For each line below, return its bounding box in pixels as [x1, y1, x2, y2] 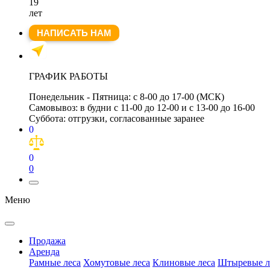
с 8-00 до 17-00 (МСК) [133, 91, 224, 102]
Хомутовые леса [83, 257, 150, 268]
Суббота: [29, 113, 66, 124]
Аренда [29, 246, 60, 257]
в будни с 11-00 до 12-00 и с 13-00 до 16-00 [80, 102, 255, 113]
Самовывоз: [29, 102, 78, 113]
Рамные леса [29, 257, 81, 268]
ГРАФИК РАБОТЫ [29, 71, 108, 81]
